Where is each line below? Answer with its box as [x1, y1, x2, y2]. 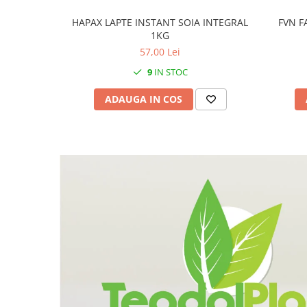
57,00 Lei [140, 45, 180, 58]
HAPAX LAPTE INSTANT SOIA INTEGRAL [72, 15, 248, 29]
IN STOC [151, 65, 188, 78]
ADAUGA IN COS [104, 92, 182, 106]
